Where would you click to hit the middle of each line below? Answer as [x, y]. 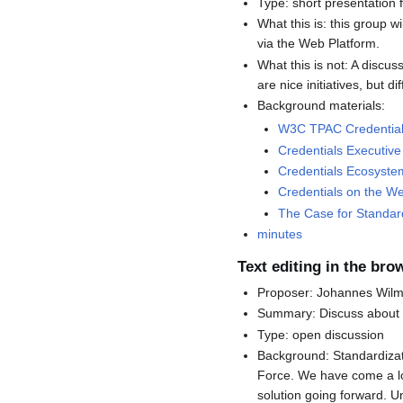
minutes [280, 234]
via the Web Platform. [319, 44]
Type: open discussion [321, 334]
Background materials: [322, 105]
